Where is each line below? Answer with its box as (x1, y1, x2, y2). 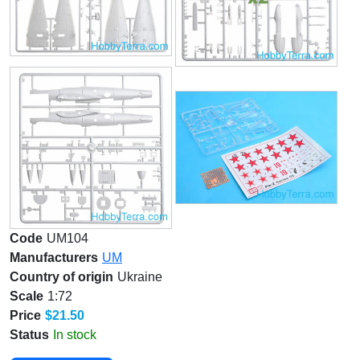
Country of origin (10, 269, 113, 284)
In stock (53, 327, 96, 342)
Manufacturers (10, 250, 98, 264)
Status (10, 327, 49, 342)
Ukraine (117, 269, 162, 284)
